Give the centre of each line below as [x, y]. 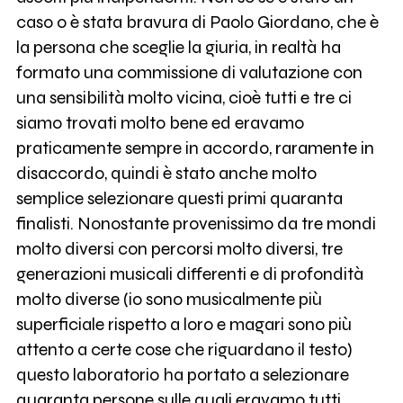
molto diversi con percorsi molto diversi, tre [179, 249]
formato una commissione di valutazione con [189, 73]
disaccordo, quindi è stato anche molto [166, 174]
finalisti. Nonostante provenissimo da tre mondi [196, 224]
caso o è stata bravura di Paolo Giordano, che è [197, 22]
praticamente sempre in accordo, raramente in [195, 148]
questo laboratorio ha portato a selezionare [182, 375]
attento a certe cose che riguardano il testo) [184, 350]
